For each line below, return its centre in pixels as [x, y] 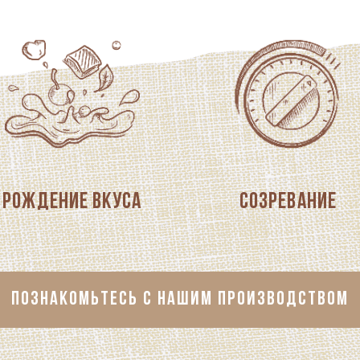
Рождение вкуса [72, 202]
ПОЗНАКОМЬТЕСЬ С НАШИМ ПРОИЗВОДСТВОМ [180, 299]
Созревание [288, 202]
